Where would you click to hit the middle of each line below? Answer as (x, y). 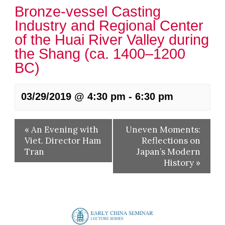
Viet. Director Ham (63, 141)
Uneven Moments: (163, 130)
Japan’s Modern (169, 152)
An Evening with (64, 130)
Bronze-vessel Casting (87, 12)
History (180, 163)
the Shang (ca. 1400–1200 (100, 54)
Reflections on (171, 141)
